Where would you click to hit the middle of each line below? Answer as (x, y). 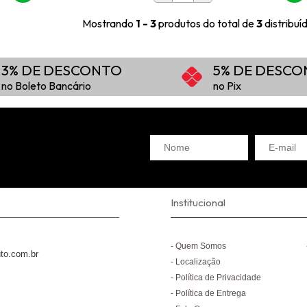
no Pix (227, 85)
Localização (198, 261)
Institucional (198, 202)
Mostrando (109, 23)
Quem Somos (200, 246)
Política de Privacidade (218, 277)
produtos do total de (208, 23)
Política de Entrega (210, 293)
